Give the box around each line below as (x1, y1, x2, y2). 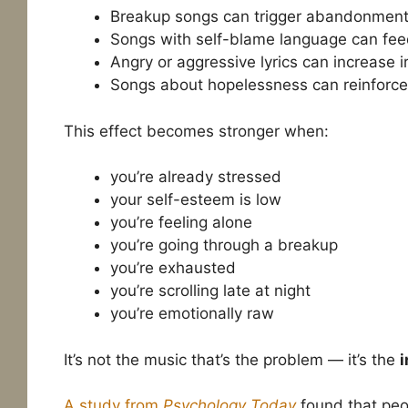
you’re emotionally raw (109, 304, 274, 323)
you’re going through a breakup (109, 236, 338, 255)
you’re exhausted (109, 259, 236, 278)
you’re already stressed (109, 168, 281, 187)
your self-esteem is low (109, 190, 281, 209)
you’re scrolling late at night (109, 281, 311, 301)
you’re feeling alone (109, 213, 252, 232)
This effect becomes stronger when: (63, 121, 329, 140)
